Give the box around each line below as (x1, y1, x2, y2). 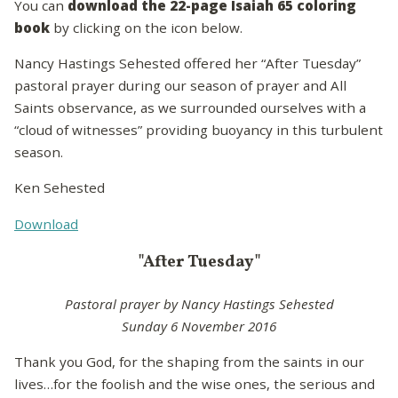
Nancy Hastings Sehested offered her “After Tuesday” (14, 54, 361, 73)
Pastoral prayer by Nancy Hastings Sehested (64, 294, 334, 313)
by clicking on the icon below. (50, 19, 243, 37)
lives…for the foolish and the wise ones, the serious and (14, 374, 375, 393)
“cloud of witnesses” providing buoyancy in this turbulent (14, 121, 383, 139)
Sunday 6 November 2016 (122, 316, 276, 335)
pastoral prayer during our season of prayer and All (14, 76, 346, 95)
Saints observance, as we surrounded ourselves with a (14, 99, 366, 117)
